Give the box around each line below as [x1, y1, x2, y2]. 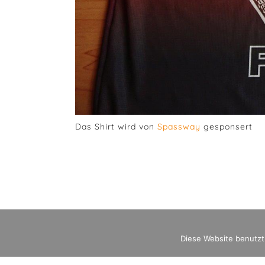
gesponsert [201, 121, 253, 132]
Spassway [157, 121, 201, 132]
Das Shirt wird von [75, 121, 157, 132]
